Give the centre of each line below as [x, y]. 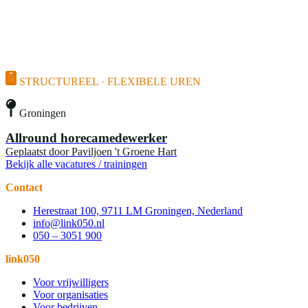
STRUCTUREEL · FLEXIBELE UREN [110, 82]
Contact [24, 187]
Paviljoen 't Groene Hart [124, 151]
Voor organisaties [70, 294]
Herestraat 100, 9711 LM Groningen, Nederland [138, 210]
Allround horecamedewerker [86, 137]
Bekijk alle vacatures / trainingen [76, 164]
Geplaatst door [37, 151]
